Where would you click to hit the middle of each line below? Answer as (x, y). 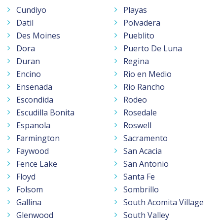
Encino (29, 74)
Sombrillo (141, 189)
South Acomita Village (164, 202)
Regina (136, 61)
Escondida (35, 99)
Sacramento (146, 138)
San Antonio (146, 164)
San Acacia (143, 151)
